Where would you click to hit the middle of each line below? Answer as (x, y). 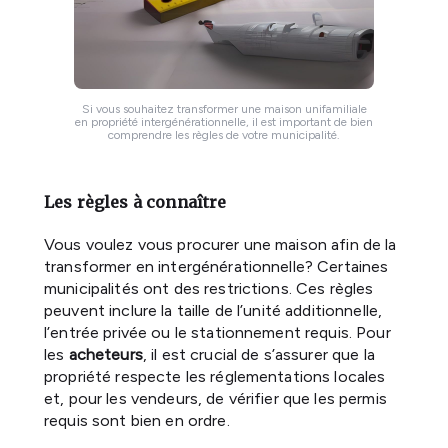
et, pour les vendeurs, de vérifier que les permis (215, 398)
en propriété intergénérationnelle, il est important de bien (224, 121)
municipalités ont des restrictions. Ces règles (209, 288)
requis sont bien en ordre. (137, 420)
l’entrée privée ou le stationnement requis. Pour (217, 332)
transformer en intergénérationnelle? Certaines (216, 266)
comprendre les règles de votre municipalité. (224, 134)
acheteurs (105, 354)
